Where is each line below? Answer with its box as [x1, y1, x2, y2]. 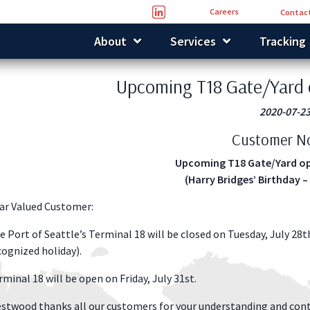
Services [170, 33, 216, 49]
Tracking [259, 33, 306, 49]
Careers [210, 6, 239, 17]
